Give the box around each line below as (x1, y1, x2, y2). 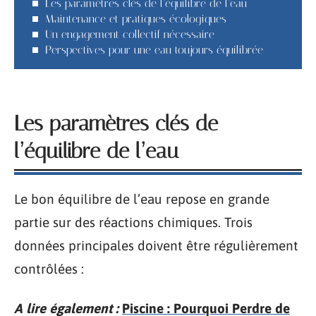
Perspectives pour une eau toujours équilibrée (45, 42, 263, 56)
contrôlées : (14, 261, 84, 276)
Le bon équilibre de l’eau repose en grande (14, 191, 269, 207)
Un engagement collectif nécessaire (45, 27, 214, 41)
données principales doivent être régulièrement (14, 238, 298, 253)
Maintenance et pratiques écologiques (45, 11, 226, 25)
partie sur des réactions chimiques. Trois (14, 214, 253, 230)
